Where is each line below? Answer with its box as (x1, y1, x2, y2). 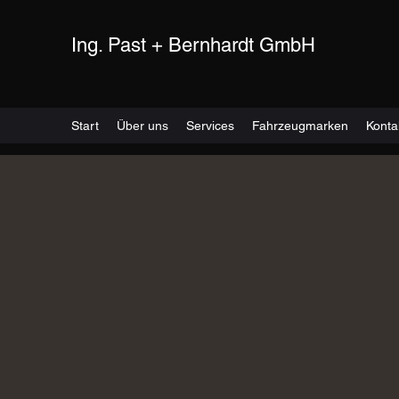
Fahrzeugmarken (252, 118, 348, 133)
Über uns (117, 118, 168, 133)
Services (186, 118, 234, 133)
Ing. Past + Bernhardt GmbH (71, 34, 315, 56)
